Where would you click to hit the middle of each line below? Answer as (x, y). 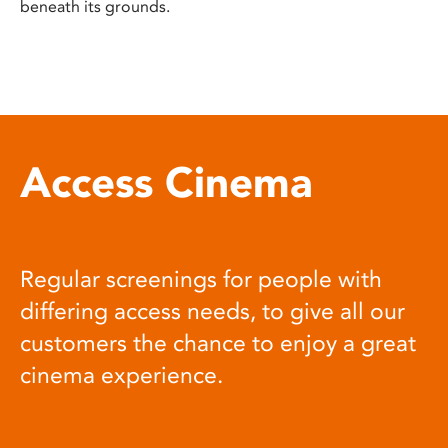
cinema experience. (121, 376)
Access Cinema (166, 182)
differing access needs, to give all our (212, 312)
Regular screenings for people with (201, 280)
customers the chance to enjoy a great (218, 344)
